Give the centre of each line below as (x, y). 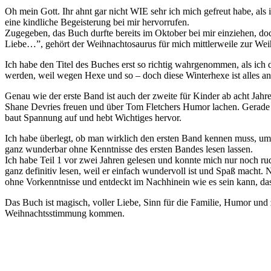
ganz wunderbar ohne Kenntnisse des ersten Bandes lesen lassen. (129, 149)
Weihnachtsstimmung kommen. (65, 213)
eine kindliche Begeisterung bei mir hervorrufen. (97, 22)
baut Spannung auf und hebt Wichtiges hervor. (93, 117)
